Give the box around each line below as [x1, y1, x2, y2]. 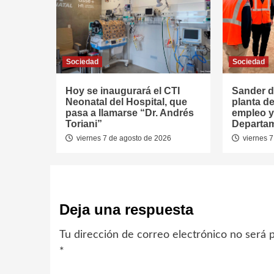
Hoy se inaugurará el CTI [65, 86, 180, 96]
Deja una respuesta [59, 201, 193, 218]
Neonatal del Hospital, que [65, 97, 187, 107]
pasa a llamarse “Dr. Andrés [65, 108, 194, 118]
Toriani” [65, 119, 102, 129]
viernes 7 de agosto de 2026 [75, 134, 171, 143]
